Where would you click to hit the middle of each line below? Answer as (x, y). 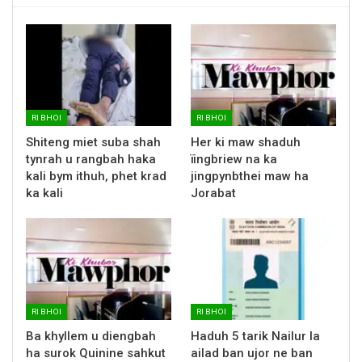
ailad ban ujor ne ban (252, 353)
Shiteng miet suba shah (93, 142)
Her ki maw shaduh (246, 142)
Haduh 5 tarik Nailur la (255, 336)
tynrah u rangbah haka (91, 159)
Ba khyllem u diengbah (91, 336)
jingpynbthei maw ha (250, 176)
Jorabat (213, 193)
